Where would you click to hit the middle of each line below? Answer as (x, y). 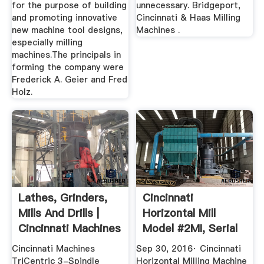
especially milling (47, 43)
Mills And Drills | (58, 213)
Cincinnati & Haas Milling (189, 18)
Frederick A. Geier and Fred (69, 80)
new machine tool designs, (67, 30)
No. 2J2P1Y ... (179, 243)
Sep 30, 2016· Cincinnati (189, 249)
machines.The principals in (66, 55)
